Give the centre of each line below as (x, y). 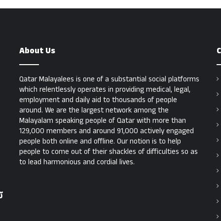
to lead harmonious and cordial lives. (77, 162)
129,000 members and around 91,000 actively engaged (107, 131)
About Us (37, 51)
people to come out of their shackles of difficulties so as (109, 152)
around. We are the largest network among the (94, 110)
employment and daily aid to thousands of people (98, 100)
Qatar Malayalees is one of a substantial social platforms (109, 79)
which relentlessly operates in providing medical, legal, (105, 90)
